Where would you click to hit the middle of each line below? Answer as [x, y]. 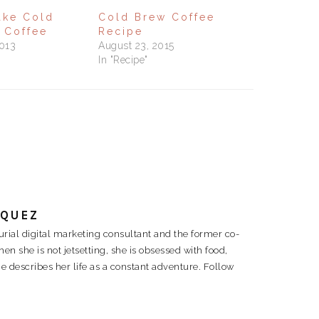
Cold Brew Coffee [157, 17]
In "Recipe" [123, 59]
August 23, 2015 [136, 45]
